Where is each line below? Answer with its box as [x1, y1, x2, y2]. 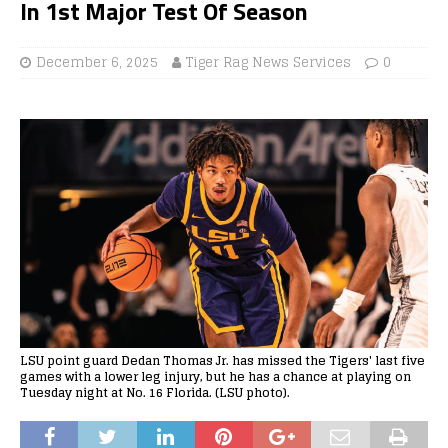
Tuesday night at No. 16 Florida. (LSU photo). [20, 381, 290, 403]
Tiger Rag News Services [186, 50, 351, 74]
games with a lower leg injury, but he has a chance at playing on [20, 365, 411, 387]
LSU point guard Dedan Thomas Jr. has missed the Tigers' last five [20, 349, 425, 371]
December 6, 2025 [36, 50, 158, 74]
